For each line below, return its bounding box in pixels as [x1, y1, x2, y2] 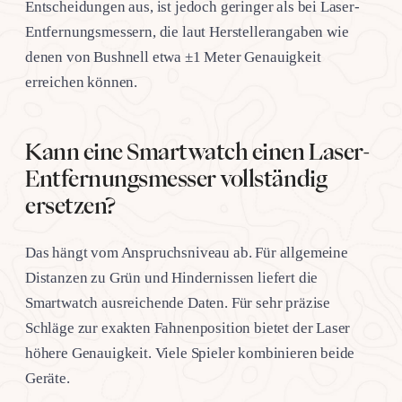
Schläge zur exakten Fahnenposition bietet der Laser [25, 319, 351, 336]
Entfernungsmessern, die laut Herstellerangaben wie [25, 22, 349, 40]
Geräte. [25, 369, 70, 387]
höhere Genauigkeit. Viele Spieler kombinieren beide [25, 344, 355, 362]
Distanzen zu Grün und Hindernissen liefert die [25, 268, 319, 286]
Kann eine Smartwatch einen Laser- [25, 140, 371, 162]
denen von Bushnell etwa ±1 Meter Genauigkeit [25, 48, 321, 66]
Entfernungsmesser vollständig [25, 167, 328, 189]
